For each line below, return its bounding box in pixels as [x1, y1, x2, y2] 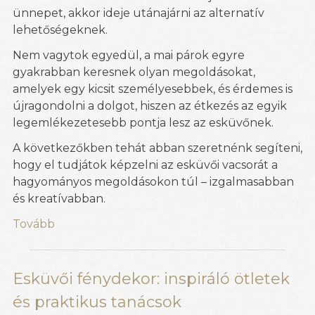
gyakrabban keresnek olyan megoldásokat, [13, 65, 255, 79]
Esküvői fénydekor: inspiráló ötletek [13, 269, 290, 289]
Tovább [13, 217, 55, 231]
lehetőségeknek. [13, 23, 108, 37]
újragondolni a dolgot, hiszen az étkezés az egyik [13, 99, 287, 113]
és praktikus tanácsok [13, 292, 181, 312]
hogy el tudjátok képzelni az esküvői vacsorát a [13, 158, 278, 172]
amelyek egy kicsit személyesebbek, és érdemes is [13, 82, 292, 96]
